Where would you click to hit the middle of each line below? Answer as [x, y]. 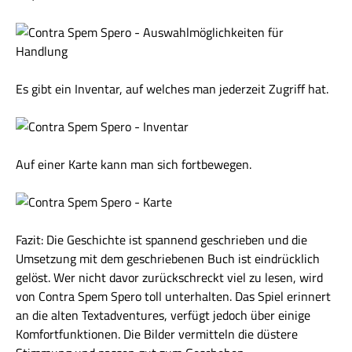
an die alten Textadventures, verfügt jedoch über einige [163, 315]
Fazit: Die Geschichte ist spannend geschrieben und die [161, 240]
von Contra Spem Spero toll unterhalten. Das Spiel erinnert [173, 296]
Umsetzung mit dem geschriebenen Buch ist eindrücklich [168, 258]
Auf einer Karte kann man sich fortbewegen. [134, 164]
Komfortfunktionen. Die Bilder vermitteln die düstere [157, 334]
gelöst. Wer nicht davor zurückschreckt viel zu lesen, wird [169, 277]
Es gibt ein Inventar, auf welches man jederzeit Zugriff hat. [172, 89]
